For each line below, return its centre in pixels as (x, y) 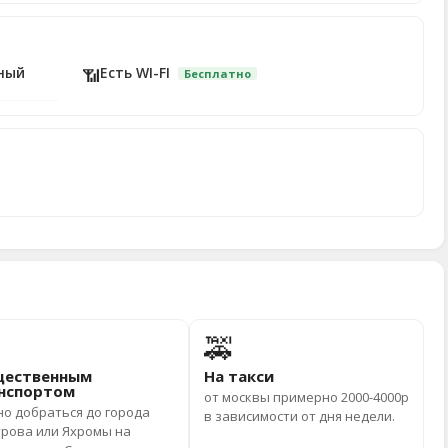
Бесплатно (217, 73)
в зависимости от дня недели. (299, 416)
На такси (238, 376)
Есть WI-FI (137, 72)
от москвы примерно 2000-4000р (306, 397)
